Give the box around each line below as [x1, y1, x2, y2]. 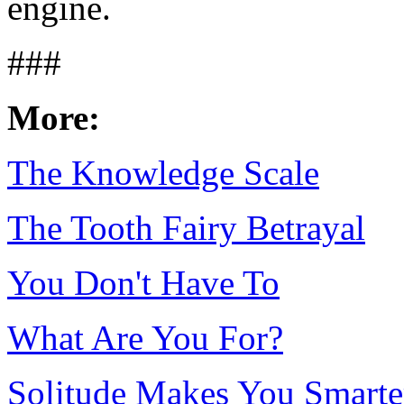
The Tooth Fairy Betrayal [7, 208, 365, 248]
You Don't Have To [7, 263, 280, 303]
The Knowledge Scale [7, 153, 319, 193]
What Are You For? [7, 318, 283, 358]
